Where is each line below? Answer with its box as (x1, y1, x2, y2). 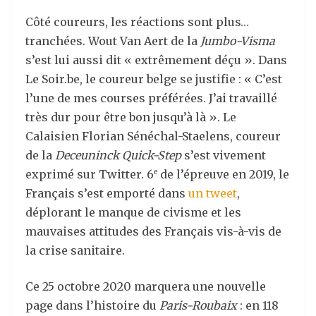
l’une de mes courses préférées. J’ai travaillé (25, 91, 277, 105)
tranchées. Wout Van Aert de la (25, 34, 200, 48)
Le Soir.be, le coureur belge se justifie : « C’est (25, 72, 282, 86)
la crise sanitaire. (25, 243, 125, 257)
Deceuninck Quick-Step (55, 148, 181, 162)
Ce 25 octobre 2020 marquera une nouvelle (25, 279, 266, 293)
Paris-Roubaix (159, 298, 237, 312)
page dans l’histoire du (25, 298, 159, 312)
